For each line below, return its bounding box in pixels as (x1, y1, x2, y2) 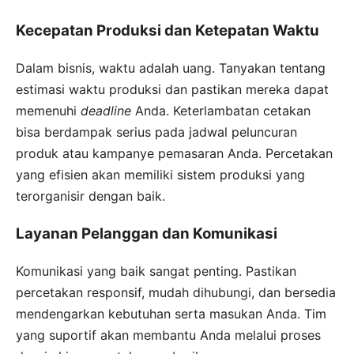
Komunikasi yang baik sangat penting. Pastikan (16, 263, 296, 280)
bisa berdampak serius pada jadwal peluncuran (16, 123, 297, 140)
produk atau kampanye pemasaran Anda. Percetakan (16, 145, 333, 161)
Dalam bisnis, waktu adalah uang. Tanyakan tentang (16, 59, 326, 76)
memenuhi (16, 102, 81, 119)
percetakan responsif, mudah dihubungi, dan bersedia (16, 284, 336, 301)
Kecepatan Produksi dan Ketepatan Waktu (16, 21, 319, 40)
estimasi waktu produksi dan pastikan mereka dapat (16, 81, 329, 97)
